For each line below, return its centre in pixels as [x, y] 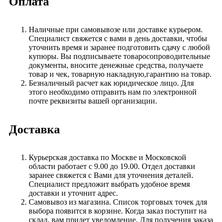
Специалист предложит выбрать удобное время [109, 184]
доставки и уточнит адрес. [73, 193]
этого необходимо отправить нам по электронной [113, 92]
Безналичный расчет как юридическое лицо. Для [111, 83]
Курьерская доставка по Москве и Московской [108, 157]
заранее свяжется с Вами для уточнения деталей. [111, 175]
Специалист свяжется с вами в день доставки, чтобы [118, 38]
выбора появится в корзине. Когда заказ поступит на [118, 211]
